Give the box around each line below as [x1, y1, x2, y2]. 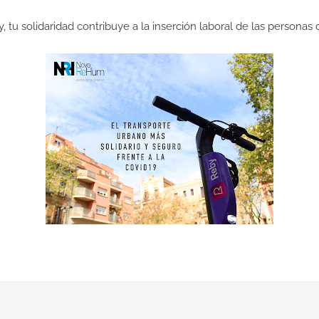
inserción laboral [152, 20, 233, 33]
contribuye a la [73, 20, 152, 33]
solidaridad [21, 20, 74, 33]
